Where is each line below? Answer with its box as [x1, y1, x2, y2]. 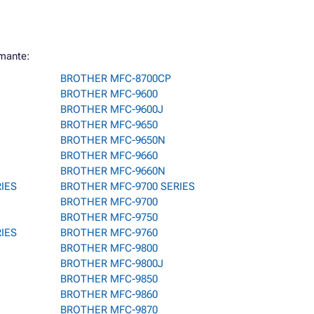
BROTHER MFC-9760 [60, 226, 158, 239]
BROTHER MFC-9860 [60, 288, 158, 301]
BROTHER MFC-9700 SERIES [60, 180, 195, 193]
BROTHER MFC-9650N [60, 134, 165, 146]
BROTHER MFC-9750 [60, 211, 158, 224]
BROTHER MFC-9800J [60, 257, 163, 270]
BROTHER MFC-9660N [60, 165, 165, 177]
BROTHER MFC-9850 [60, 273, 158, 285]
